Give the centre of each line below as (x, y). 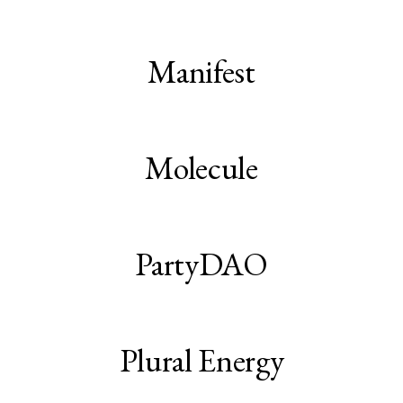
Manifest (201, 72)
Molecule (201, 168)
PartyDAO (201, 264)
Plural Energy (201, 361)
